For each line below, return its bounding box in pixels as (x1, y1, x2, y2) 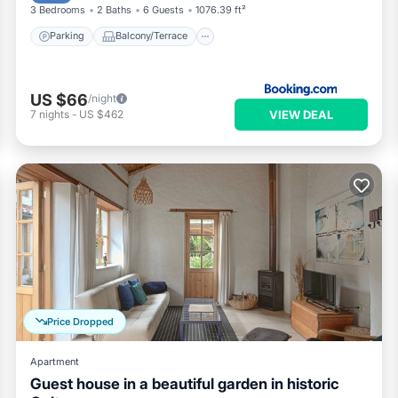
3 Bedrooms (30, 3, 85, 16)
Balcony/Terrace (115, 29, 187, 43)
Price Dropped (47, 314, 114, 328)
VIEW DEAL (269, 107, 333, 122)
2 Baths (97, 3, 131, 16)
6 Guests (143, 3, 184, 16)
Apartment (30, 354, 79, 368)
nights (39, 107, 69, 122)
